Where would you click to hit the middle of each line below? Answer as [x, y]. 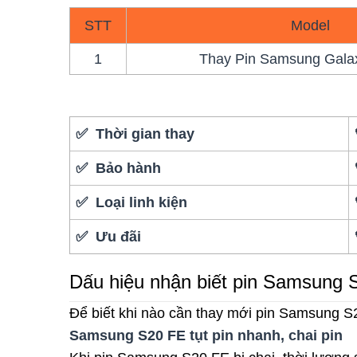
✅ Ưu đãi [109, 236]
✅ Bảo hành [119, 168]
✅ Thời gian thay [135, 133]
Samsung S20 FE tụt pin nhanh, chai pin [206, 335]
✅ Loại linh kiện [132, 202]
